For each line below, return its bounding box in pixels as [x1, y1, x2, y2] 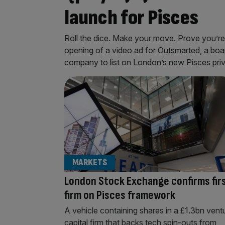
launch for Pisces [64, 5, 198, 31]
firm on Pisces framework [64, 187, 175, 202]
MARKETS [72, 157, 107, 168]
